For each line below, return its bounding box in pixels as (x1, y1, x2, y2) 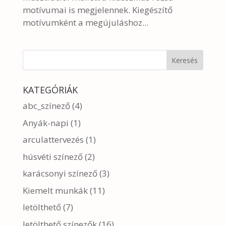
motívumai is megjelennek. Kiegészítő (22, 4, 173, 16)
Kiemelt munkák (22, 184, 88, 196)
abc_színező (22, 100, 70, 111)
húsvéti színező (22, 150, 83, 162)
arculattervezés (22, 134, 84, 145)
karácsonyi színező (22, 167, 97, 179)
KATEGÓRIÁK (22, 84, 78, 96)
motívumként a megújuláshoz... (22, 17, 148, 28)
